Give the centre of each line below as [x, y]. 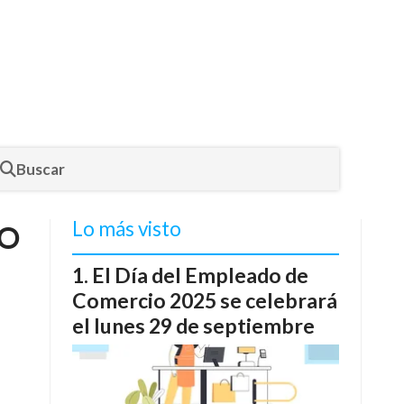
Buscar [41, 169]
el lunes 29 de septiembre [193, 326]
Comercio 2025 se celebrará [205, 300]
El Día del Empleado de [200, 275]
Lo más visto [127, 229]
